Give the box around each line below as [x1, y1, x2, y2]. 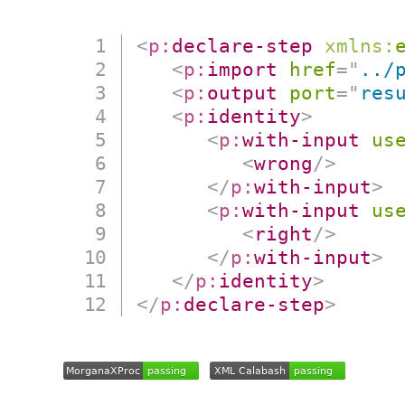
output [207, 81, 278, 105]
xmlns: [325, 34, 396, 58]
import [207, 58, 278, 81]
